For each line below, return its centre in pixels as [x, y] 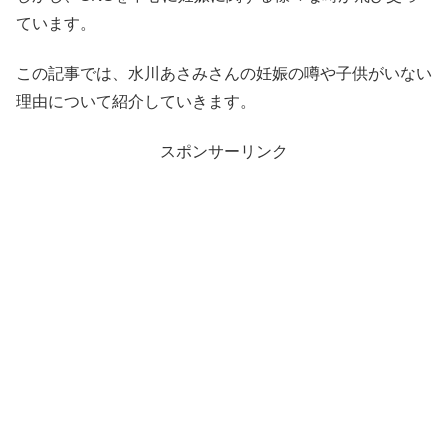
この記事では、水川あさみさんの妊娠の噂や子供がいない [224, 73]
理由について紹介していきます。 [136, 101]
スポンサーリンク [224, 152]
